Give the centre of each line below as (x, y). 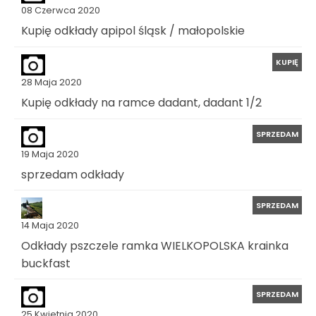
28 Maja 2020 (51, 82)
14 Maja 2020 (50, 226)
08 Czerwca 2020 (61, 11)
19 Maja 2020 (50, 154)
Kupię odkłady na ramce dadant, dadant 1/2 (141, 102)
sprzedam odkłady (73, 174)
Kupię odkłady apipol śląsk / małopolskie (133, 30)
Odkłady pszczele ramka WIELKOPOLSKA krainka (155, 245)
